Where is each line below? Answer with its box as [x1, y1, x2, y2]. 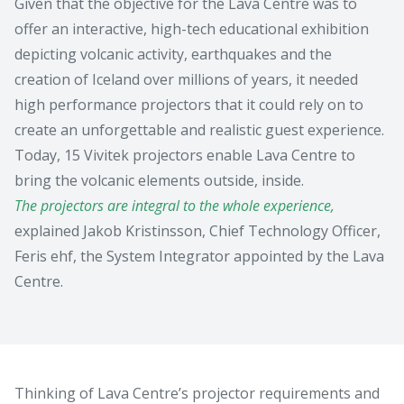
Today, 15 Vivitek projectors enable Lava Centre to [14, 144, 355, 165]
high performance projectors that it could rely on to [14, 94, 363, 115]
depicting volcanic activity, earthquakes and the [14, 43, 332, 64]
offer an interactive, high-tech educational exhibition [14, 18, 369, 39]
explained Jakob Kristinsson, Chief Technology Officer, [14, 220, 381, 241]
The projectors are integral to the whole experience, [14, 195, 335, 216]
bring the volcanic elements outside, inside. [14, 170, 304, 190]
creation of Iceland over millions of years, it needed [14, 69, 358, 89]
